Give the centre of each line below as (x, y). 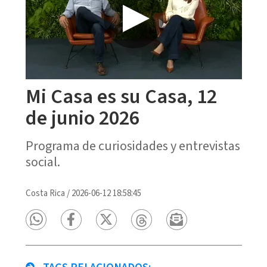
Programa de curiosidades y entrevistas (133, 146)
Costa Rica (45, 193)
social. (43, 162)
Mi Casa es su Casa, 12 (121, 97)
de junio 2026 (82, 118)
